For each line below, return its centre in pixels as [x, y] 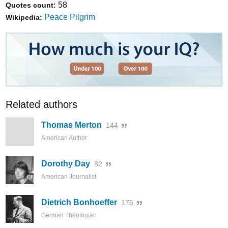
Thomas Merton [72, 125]
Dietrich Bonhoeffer [79, 203]
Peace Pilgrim [70, 17]
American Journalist [69, 177]
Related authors [41, 105]
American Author [64, 138]
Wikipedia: [24, 17]
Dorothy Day [66, 164]
